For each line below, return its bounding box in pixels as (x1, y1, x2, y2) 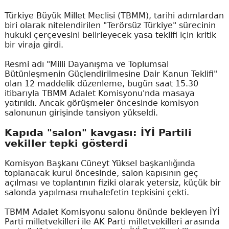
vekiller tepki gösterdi (4, 138, 128, 149)
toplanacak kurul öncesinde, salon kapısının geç (4, 168, 198, 178)
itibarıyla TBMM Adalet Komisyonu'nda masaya (4, 88, 195, 99)
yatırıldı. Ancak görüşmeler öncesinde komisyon (4, 98, 199, 108)
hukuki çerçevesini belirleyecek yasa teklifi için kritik (4, 30, 216, 40)
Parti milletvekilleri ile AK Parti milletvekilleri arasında (4, 216, 220, 226)
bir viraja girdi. (4, 40, 63, 50)
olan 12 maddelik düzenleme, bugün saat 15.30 (4, 79, 198, 89)
